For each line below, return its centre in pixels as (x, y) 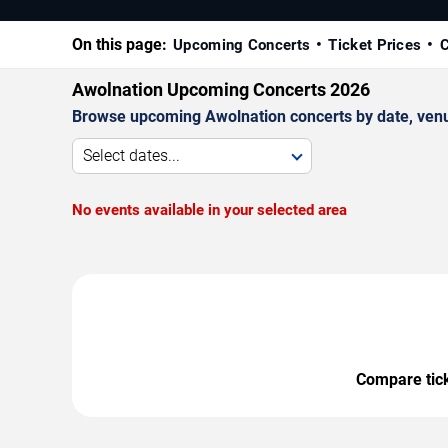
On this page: (119, 44)
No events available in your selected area (209, 209)
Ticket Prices (375, 44)
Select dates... (131, 155)
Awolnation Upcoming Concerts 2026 (221, 89)
